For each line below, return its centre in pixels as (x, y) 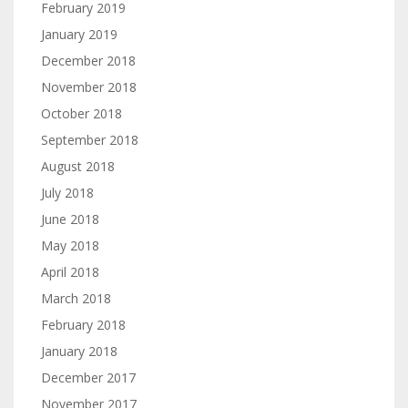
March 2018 (76, 298)
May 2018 (70, 245)
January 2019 (79, 34)
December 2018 (88, 61)
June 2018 (70, 219)
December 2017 (88, 377)
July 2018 (67, 193)
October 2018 (82, 113)
